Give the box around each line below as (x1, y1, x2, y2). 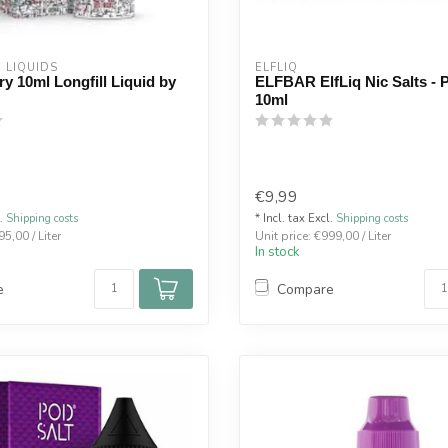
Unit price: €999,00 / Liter (255, 228, 391, 245)
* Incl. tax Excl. (255, 211, 336, 227)
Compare (277, 279, 334, 299)
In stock (255, 243, 300, 262)
